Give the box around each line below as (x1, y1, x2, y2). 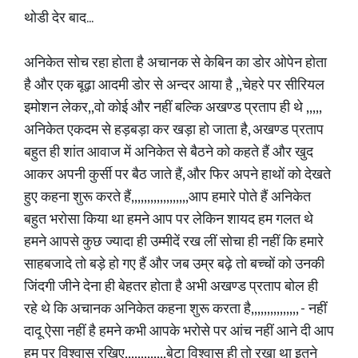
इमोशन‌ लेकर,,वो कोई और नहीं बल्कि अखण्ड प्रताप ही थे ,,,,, (24, 96, 320, 120)
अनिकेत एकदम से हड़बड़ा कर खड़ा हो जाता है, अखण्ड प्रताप (24, 118, 324, 142)
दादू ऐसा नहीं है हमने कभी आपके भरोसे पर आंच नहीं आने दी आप (24, 320, 334, 344)
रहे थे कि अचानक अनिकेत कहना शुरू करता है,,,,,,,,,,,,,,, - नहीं (24, 297, 327, 321)
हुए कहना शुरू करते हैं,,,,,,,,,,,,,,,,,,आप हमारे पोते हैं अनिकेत (24, 185, 311, 209)
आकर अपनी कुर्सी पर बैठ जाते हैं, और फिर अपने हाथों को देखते (24, 163, 331, 187)
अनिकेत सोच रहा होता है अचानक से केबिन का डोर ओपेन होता (24, 51, 327, 75)
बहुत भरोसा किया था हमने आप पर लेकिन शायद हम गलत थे (24, 208, 313, 232)
